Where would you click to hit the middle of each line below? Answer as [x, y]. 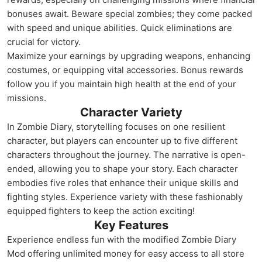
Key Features [131, 225]
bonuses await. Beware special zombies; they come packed [130, 14]
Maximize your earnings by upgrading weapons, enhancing [129, 56]
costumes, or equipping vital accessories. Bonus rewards [125, 70]
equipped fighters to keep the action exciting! [101, 211]
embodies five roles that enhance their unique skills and [123, 183]
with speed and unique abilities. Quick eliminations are [120, 28]
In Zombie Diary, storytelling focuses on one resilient [116, 127]
